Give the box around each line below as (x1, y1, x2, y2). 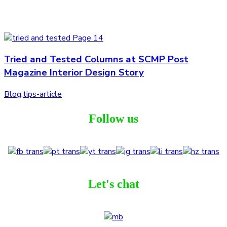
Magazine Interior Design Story (4, 66, 144, 80)
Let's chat (88, 177, 139, 191)
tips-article (23, 89, 62, 100)
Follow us (89, 112, 138, 126)
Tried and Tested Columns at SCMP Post (4, 53, 188, 66)
